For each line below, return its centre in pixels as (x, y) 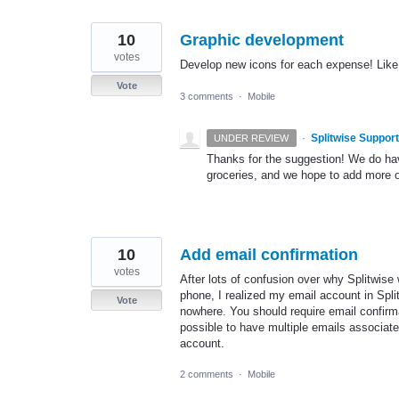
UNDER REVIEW (252, 138)
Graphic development (262, 41)
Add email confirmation (269, 254)
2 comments (207, 374)
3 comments (207, 96)
